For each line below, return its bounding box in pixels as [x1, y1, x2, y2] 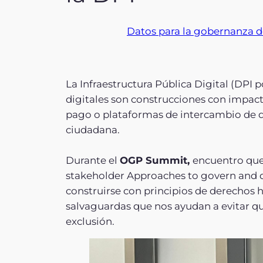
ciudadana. [66, 123, 120, 136]
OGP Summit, [120, 154, 193, 166]
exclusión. [66, 215, 114, 227]
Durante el [66, 154, 120, 166]
